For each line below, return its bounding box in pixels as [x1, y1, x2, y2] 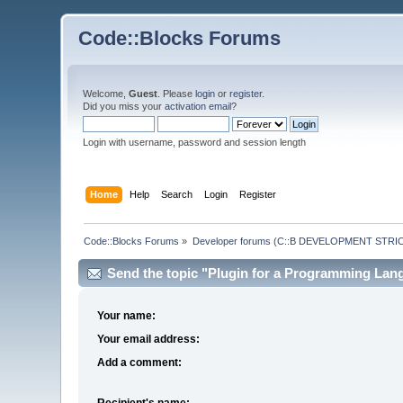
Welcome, [83, 88, 130, 99]
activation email [165, 101, 232, 112]
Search [160, 188, 193, 200]
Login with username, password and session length [83, 137, 307, 148]
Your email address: [97, 333, 201, 346]
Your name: [97, 309, 157, 323]
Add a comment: [97, 356, 183, 370]
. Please [157, 88, 196, 99]
